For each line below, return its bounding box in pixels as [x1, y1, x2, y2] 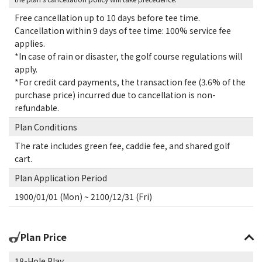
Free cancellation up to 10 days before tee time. [15, 12, 200, 23]
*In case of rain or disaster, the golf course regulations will [15, 50, 242, 62]
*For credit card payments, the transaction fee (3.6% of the [15, 76, 246, 88]
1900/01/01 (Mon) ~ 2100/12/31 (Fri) [15, 191, 152, 202]
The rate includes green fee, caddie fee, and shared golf [15, 140, 230, 151]
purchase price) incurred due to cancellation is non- [15, 89, 216, 101]
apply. [15, 63, 37, 75]
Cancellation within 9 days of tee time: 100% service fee [15, 25, 231, 36]
